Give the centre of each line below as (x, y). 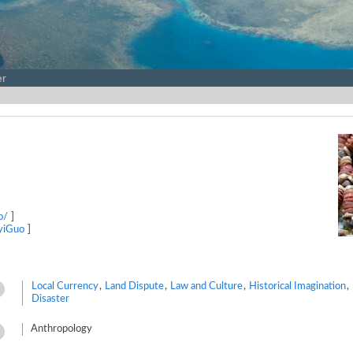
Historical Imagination (297, 286)
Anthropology (61, 329)
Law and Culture (206, 286)
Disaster (50, 299)
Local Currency (65, 286)
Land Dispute (134, 286)
